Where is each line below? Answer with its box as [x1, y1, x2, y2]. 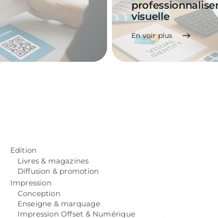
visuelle [131, 10, 170, 22]
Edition [10, 146, 37, 155]
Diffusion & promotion [17, 167, 99, 176]
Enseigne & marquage [17, 200, 100, 208]
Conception [17, 189, 60, 198]
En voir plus [131, 31, 173, 40]
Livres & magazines [17, 157, 89, 165]
